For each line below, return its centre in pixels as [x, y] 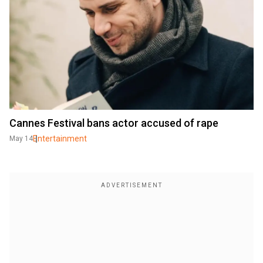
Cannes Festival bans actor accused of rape [114, 123]
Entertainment [60, 139]
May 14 [21, 139]
